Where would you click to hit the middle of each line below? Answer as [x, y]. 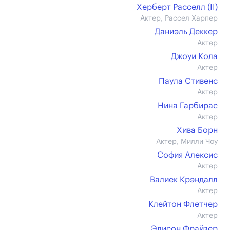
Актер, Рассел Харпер [179, 18]
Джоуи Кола [194, 56]
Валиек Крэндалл [184, 180]
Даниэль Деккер [186, 32]
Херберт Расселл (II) [177, 7]
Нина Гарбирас [188, 106]
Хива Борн [197, 130]
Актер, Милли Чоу [187, 142]
